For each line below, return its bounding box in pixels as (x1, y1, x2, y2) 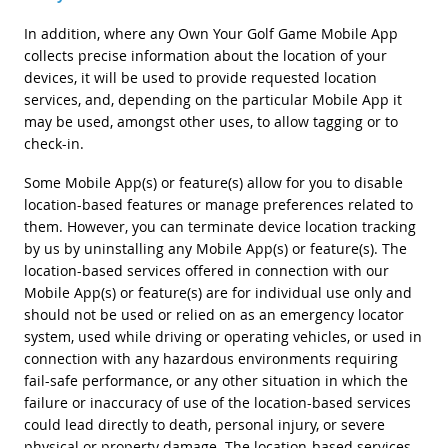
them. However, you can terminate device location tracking (23, 216, 416, 236)
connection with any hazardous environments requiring (23, 348, 398, 368)
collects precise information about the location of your (23, 45, 387, 65)
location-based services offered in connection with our (23, 260, 389, 280)
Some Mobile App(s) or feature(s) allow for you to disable (23, 172, 403, 192)
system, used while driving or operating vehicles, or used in (23, 326, 422, 346)
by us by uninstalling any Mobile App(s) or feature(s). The (23, 238, 407, 258)
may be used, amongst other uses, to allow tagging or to (23, 111, 398, 131)
